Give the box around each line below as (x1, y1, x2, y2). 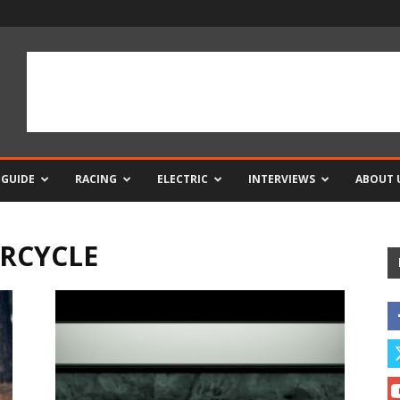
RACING (75, 171, 117, 187)
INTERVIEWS (248, 171, 315, 187)
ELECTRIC (157, 171, 208, 187)
